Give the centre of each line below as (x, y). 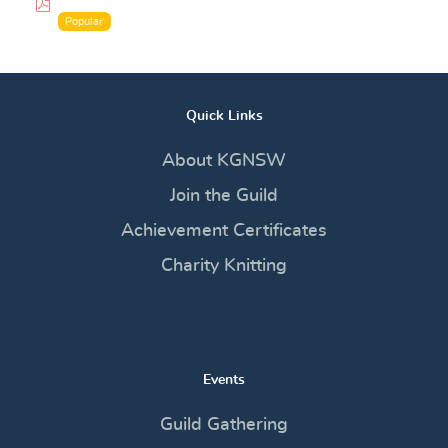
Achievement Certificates (224, 230)
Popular (84, 21)
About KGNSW (224, 161)
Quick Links (224, 115)
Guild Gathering (224, 425)
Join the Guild (224, 196)
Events (224, 379)
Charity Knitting (224, 265)
